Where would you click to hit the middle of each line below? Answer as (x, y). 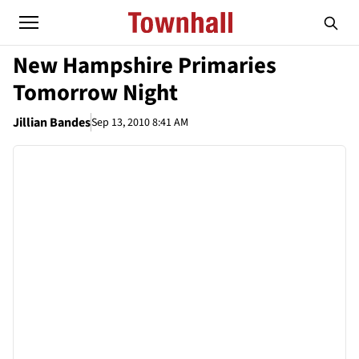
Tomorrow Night (95, 93)
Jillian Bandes (52, 123)
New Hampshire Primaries (145, 66)
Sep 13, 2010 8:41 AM (140, 122)
